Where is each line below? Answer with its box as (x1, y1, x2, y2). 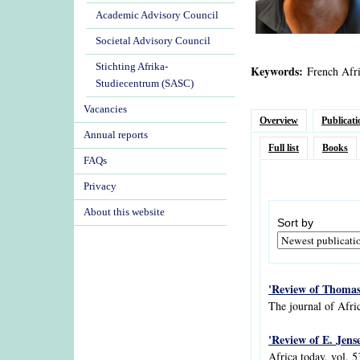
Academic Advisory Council (96, 10, 219, 21)
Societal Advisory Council (96, 35, 211, 47)
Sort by (277, 216, 313, 229)
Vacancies (84, 104, 127, 115)
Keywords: (251, 63, 307, 80)
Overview (260, 115, 298, 126)
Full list (268, 142, 299, 153)
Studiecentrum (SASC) (96, 78, 194, 89)
